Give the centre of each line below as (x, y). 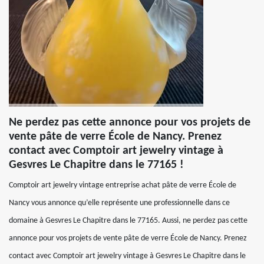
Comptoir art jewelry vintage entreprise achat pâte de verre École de (123, 185)
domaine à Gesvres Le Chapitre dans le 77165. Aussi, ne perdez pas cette (128, 221)
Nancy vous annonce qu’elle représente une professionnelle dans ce (119, 203)
